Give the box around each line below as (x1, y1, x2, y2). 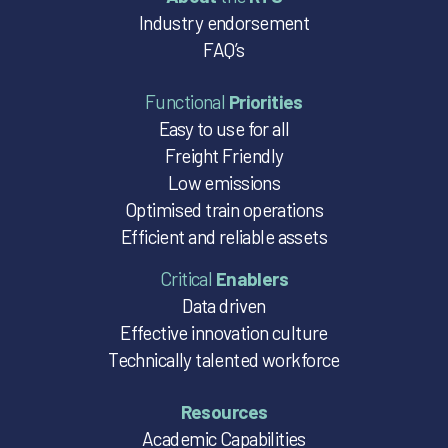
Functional (145, 90, 229, 114)
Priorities (228, 90, 303, 114)
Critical (159, 267, 216, 291)
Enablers (215, 267, 289, 291)
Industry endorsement (138, 11, 310, 35)
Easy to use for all (158, 117, 290, 141)
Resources (180, 400, 268, 424)
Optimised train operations (125, 198, 323, 222)
